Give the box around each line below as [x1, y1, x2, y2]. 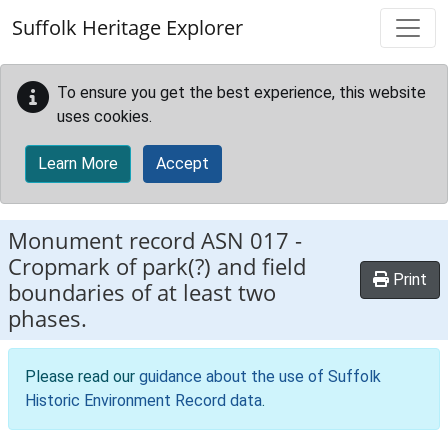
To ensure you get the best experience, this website [57, 83, 426, 102]
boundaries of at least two [8, 277, 276, 308]
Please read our [25, 367, 139, 386]
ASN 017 [201, 225, 289, 256]
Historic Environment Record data [25, 391, 262, 410]
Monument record [8, 225, 201, 256]
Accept [156, 154, 209, 173]
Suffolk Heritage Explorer [12, 14, 243, 41]
